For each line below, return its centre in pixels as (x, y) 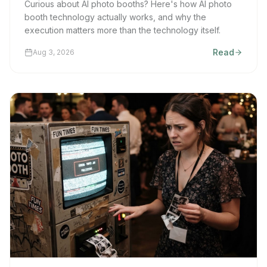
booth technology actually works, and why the (115, 17)
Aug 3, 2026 (54, 52)
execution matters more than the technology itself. (122, 30)
